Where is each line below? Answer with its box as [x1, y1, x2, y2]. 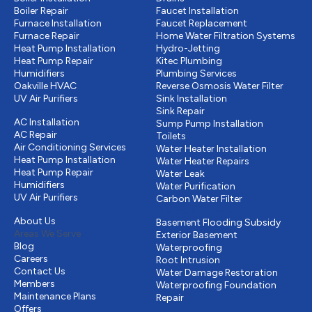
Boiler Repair [14, 5, 68, 17]
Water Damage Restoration [156, 267, 278, 279]
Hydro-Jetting [156, 42, 220, 55]
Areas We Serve [14, 228, 81, 240]
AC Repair [14, 129, 57, 141]
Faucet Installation [156, 5, 239, 17]
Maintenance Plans [14, 290, 96, 303]
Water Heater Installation [156, 143, 267, 155]
